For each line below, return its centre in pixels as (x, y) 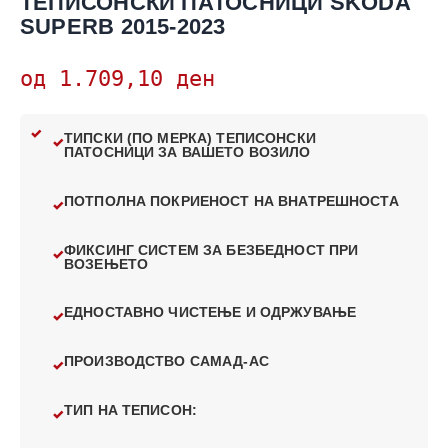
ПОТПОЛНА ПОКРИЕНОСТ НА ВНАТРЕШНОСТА (231, 201)
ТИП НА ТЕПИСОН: (131, 410)
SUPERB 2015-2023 (123, 26)
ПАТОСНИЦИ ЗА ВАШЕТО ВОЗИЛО (187, 153)
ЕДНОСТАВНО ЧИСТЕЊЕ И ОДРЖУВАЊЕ (210, 313)
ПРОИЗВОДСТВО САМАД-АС (166, 362)
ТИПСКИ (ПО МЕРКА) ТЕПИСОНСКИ (190, 139)
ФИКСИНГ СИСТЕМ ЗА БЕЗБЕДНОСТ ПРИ (211, 250)
